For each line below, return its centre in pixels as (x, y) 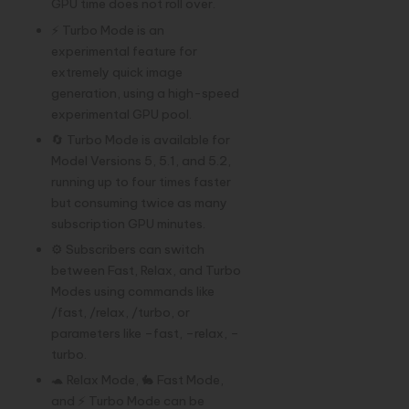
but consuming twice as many (139, 202)
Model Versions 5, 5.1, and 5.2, (141, 160)
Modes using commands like (133, 291)
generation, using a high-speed (145, 93)
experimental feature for (124, 51)
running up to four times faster (141, 181)
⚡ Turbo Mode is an (108, 30)
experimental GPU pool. (121, 114)
